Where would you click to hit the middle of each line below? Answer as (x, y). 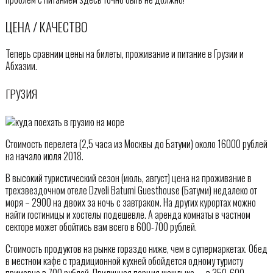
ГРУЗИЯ (21, 94)
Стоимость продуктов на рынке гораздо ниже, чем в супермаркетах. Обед (136, 248)
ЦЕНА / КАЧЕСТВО (46, 26)
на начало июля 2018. (44, 156)
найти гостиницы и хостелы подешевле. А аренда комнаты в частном (128, 214)
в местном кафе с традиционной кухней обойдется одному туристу (124, 261)
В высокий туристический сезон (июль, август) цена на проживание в (128, 178)
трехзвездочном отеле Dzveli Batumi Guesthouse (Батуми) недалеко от (131, 190)
